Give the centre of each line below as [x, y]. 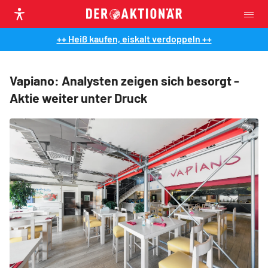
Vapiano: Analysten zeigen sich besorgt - [124, 80]
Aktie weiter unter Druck [78, 98]
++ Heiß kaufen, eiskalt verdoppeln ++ [134, 39]
